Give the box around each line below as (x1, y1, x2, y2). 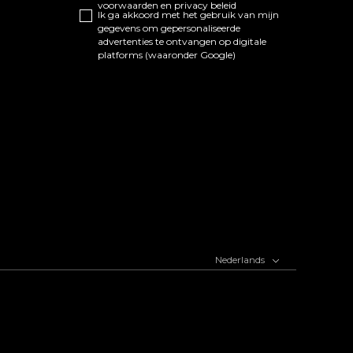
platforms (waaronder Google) (97, 49, 236, 61)
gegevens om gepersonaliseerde (97, 22, 240, 34)
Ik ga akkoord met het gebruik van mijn (97, 9, 279, 20)
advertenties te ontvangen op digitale (97, 35, 266, 47)
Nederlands (215, 253, 267, 266)
